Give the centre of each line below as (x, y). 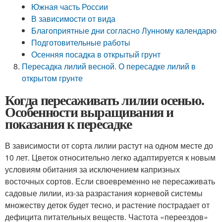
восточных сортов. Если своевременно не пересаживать (110, 181)
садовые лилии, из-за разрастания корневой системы (104, 193)
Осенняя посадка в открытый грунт (96, 54)
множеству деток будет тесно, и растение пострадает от (107, 205)
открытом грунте (53, 78)
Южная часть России (70, 7)
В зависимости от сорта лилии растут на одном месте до (109, 145)
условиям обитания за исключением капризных (92, 169)
